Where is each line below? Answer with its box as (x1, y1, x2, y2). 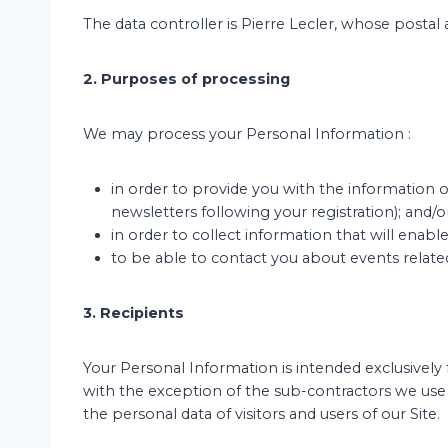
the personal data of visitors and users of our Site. (83, 405, 440, 423)
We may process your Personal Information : (83, 125, 411, 143)
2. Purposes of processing (83, 70, 290, 88)
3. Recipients (83, 304, 184, 322)
